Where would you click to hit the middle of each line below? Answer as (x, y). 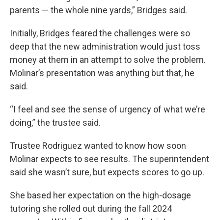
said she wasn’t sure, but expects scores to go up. (107, 172)
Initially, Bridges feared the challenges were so (100, 33)
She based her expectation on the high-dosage (100, 195)
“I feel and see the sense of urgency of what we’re (108, 110)
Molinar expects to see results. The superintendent (110, 159)
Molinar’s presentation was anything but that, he (102, 73)
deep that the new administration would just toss (105, 47)
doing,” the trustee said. (55, 123)
